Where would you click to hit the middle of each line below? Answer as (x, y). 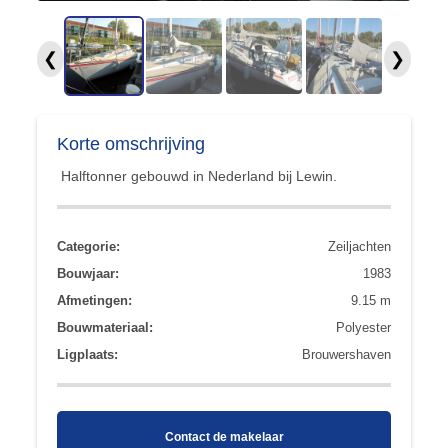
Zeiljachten (359, 246)
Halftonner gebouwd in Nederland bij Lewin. (197, 176)
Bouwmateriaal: (105, 327)
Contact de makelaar (224, 437)
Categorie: (89, 246)
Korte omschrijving (131, 144)
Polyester (363, 327)
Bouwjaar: (88, 273)
